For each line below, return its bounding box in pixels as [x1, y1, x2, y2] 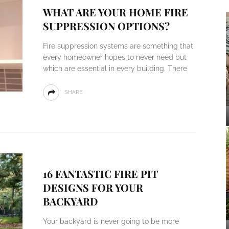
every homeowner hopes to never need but [42, 53, 187, 61]
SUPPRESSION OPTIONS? [42, 19, 170, 33]
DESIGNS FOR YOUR [42, 180, 143, 194]
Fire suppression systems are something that [42, 42, 193, 50]
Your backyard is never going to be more [42, 217, 179, 225]
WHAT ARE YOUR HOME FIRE [42, 5, 188, 19]
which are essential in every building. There [42, 64, 187, 73]
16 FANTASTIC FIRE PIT [42, 167, 158, 180]
